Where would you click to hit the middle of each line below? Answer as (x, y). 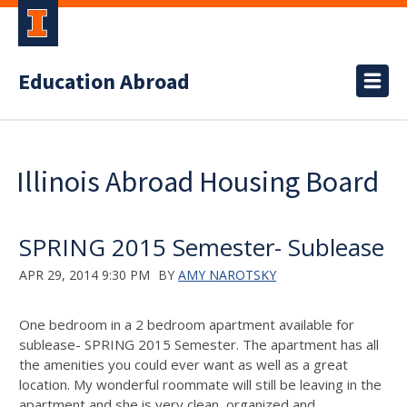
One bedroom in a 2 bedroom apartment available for (187, 324)
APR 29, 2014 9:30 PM (84, 275)
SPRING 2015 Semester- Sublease (202, 247)
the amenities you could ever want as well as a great (184, 364)
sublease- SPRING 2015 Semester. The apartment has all (199, 344)
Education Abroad (104, 82)
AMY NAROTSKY (227, 275)
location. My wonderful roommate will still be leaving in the (200, 384)
